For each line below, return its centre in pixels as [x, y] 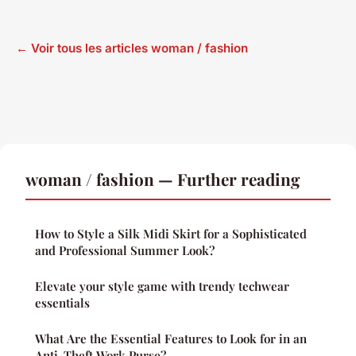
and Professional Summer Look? [125, 251]
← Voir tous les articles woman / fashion [132, 48]
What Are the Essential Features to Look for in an [171, 339]
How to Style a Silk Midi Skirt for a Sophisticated [171, 234]
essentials [62, 303]
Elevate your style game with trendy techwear [162, 286]
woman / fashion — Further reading [163, 179]
